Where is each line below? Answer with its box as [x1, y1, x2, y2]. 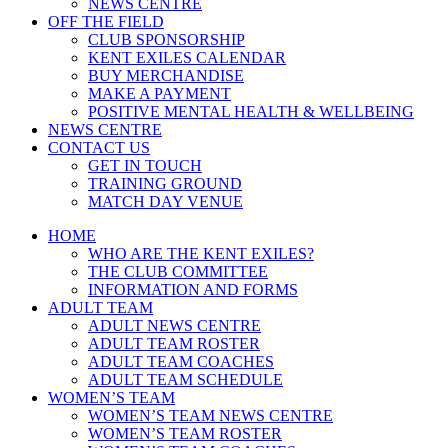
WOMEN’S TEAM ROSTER [88, 425, 282, 442]
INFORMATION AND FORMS [88, 281, 298, 298]
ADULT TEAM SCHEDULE [88, 371, 283, 388]
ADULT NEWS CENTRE [88, 317, 261, 334]
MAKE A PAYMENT [88, 85, 231, 102]
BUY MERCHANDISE [88, 67, 244, 84]
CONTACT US [48, 139, 150, 156]
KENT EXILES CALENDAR [88, 49, 286, 66]
